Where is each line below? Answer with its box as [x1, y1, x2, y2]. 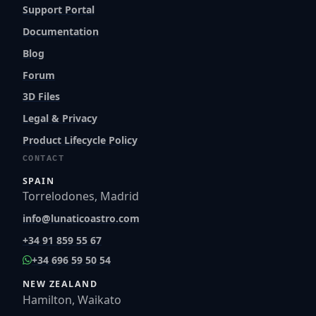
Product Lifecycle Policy [23, 133, 138, 147]
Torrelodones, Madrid [23, 188, 139, 205]
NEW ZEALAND [23, 278, 98, 291]
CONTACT [23, 153, 65, 164]
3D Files [23, 90, 60, 104]
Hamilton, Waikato [23, 291, 121, 308]
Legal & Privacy [23, 111, 97, 126]
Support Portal [23, 3, 95, 17]
